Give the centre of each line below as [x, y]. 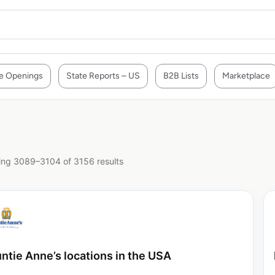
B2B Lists [181, 76]
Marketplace [246, 76]
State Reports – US [103, 76]
